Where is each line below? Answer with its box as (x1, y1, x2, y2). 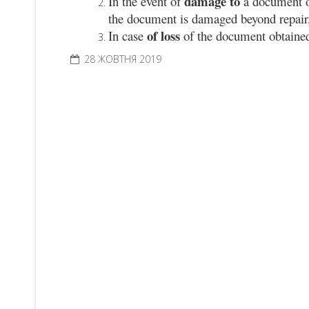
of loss (146, 26, 180, 45)
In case (108, 26, 147, 44)
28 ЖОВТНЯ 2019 (84, 52, 161, 66)
